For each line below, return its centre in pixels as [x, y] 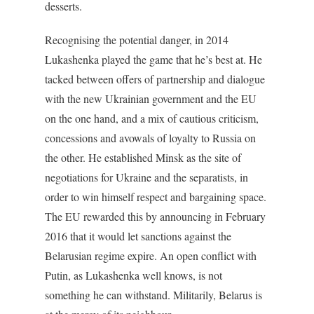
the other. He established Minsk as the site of [143, 157]
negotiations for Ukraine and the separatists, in [146, 177]
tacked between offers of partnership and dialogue [155, 79]
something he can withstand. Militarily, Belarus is [153, 295]
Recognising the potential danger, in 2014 [137, 40]
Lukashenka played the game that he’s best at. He [153, 59]
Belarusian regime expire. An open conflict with [151, 255]
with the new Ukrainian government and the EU [151, 98]
